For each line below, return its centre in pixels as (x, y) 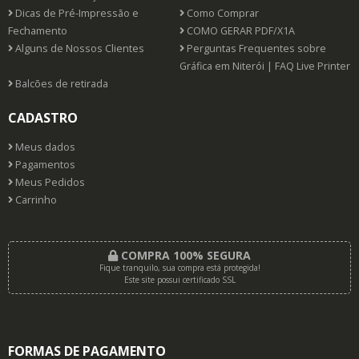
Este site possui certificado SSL (179, 280)
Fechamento (38, 31)
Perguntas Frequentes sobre (255, 48)
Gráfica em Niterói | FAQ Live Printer (265, 66)
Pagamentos (44, 165)
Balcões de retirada (61, 84)
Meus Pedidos (49, 182)
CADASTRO (43, 118)
